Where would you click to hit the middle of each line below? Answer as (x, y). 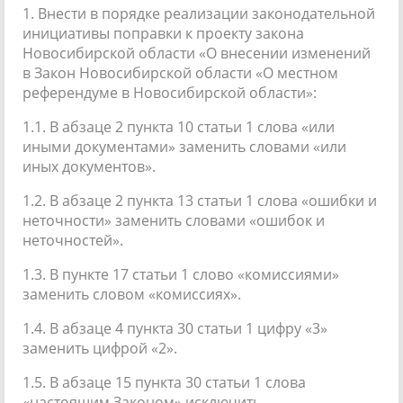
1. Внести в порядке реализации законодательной (199, 13)
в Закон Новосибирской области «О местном (180, 72)
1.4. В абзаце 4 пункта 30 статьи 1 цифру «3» (175, 328)
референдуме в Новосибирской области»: (170, 92)
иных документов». (89, 166)
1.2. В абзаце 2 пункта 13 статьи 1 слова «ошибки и (200, 200)
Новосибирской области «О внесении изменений (197, 53)
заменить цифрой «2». (100, 348)
